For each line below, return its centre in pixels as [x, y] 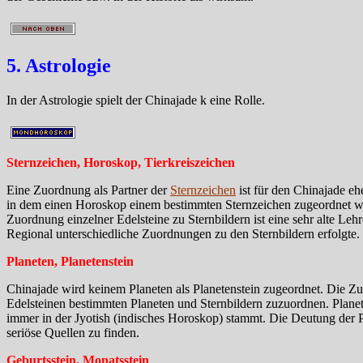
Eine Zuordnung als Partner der [88, 190]
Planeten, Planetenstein [70, 262]
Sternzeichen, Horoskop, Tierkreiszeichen [121, 163]
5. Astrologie [59, 66]
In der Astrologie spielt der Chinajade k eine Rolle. [136, 100]
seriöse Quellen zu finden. [73, 333]
